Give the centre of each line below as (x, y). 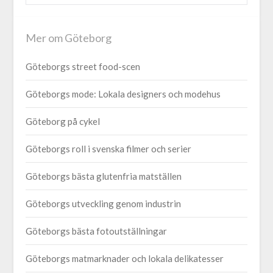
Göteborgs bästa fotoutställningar (97, 231)
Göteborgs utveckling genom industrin (104, 204)
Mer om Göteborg (69, 38)
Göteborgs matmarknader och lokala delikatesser (125, 259)
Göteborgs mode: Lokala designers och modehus (123, 94)
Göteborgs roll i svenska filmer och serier (109, 149)
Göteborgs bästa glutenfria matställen (104, 176)
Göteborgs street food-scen (83, 67)
